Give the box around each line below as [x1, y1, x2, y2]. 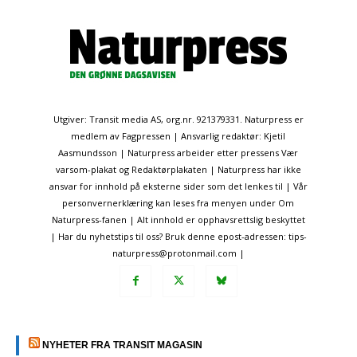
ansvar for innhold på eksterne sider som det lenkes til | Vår [49, 179, 308, 192]
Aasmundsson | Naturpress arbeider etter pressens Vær [58, 146, 299, 159]
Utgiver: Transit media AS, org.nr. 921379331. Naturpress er [53, 112, 304, 125]
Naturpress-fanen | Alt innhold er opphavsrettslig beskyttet [51, 213, 305, 226]
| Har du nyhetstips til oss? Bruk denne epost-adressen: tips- [49, 229, 307, 242]
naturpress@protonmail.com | [112, 246, 245, 259]
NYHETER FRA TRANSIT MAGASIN [42, 339, 202, 351]
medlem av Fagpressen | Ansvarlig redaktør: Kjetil [71, 129, 286, 142]
